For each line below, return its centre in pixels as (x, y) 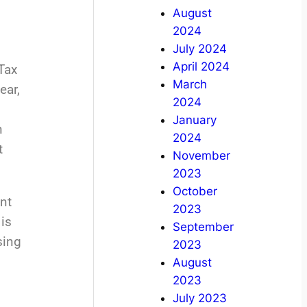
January (194, 120)
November (201, 156)
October (195, 192)
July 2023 (199, 298)
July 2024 (199, 49)
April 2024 (201, 67)
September (203, 227)
